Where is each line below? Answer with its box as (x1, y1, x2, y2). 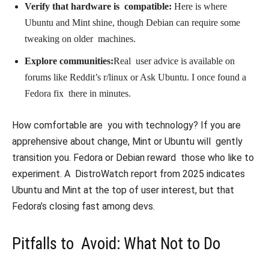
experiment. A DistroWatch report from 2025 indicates (12, 168, 245, 180)
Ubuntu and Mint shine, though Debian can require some (25, 17, 240, 28)
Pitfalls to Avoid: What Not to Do (12, 234, 220, 254)
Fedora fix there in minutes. (25, 88, 131, 99)
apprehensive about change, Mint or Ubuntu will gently (12, 136, 243, 148)
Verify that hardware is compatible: (25, 1, 172, 12)
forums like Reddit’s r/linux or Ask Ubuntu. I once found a (25, 72, 246, 83)
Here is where (172, 1, 227, 12)
